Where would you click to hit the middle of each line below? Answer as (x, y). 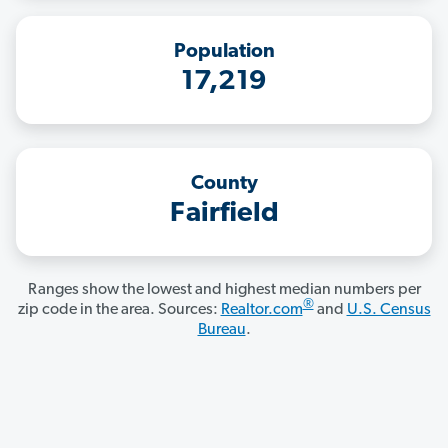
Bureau (221, 330)
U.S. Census (388, 310)
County (224, 184)
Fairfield (224, 214)
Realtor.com (261, 310)
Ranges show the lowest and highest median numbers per (224, 290)
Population (224, 52)
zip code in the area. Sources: (119, 310)
